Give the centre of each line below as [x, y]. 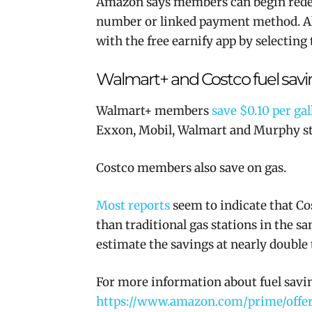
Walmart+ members [154, 111]
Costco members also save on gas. [191, 168]
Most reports [133, 206]
